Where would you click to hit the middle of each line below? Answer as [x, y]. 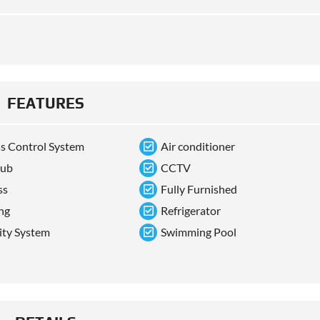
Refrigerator [191, 211]
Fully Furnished [199, 189]
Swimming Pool [199, 232]
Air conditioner [198, 146]
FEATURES [45, 104]
